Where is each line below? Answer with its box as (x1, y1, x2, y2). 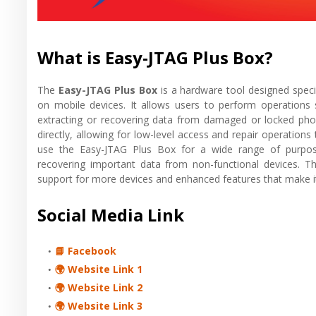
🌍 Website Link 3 (55, 298, 142, 312)
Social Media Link (37, 202, 184, 226)
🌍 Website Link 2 (55, 280, 142, 294)
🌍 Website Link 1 (55, 262, 142, 276)
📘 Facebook (55, 243, 116, 257)
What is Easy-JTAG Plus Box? (37, 45, 273, 69)
